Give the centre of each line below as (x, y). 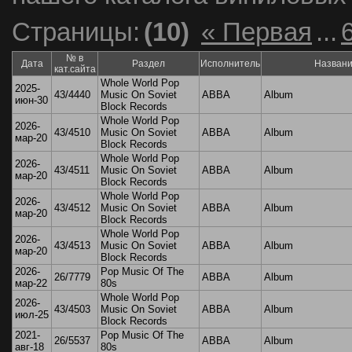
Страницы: (76, 33)
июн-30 (31, 101)
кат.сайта (75, 70)
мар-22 (31, 284)
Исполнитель (230, 64)
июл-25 (32, 315)
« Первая (257, 33)
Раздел (148, 64)
